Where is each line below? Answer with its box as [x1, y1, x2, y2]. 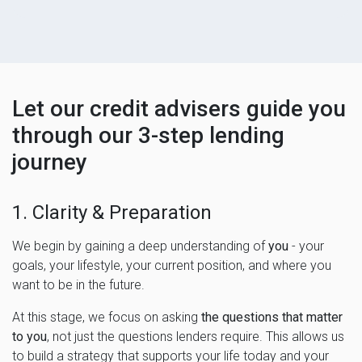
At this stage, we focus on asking [12, 309, 201, 325]
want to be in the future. [12, 276, 145, 293]
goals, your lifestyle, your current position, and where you [12, 257, 331, 273]
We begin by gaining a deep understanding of [12, 238, 268, 254]
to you [12, 328, 47, 344]
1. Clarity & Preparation [12, 200, 212, 224]
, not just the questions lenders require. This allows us [47, 328, 344, 344]
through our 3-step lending [12, 121, 284, 149]
